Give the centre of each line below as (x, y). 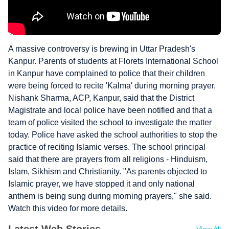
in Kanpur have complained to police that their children (107, 73)
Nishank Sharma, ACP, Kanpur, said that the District (101, 98)
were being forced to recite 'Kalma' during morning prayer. (112, 86)
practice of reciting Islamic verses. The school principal (107, 147)
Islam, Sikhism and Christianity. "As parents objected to (108, 171)
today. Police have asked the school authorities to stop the (113, 135)
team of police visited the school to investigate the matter (110, 122)
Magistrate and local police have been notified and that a (110, 110)
